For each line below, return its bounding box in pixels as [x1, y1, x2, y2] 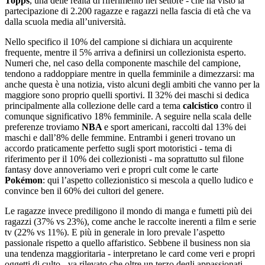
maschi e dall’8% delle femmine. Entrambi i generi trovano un [5, 132, 235, 143]
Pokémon [5, 175, 43, 186]
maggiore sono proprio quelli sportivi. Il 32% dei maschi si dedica [5, 90, 249, 101]
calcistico [183, 101, 221, 111]
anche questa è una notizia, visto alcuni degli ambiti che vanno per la [5, 79, 260, 90]
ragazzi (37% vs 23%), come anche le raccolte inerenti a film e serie [5, 216, 256, 227]
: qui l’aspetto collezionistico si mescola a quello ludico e [43, 175, 253, 186]
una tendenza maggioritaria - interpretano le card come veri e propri [5, 248, 255, 259]
